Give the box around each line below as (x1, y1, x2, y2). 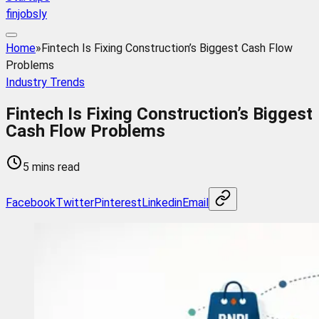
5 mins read (23, 159, 80, 174)
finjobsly (6, 7, 47, 21)
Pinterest (94, 195, 142, 209)
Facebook (6, 195, 56, 209)
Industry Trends (6, 75, 85, 90)
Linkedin (142, 195, 182, 209)
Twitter (56, 195, 94, 209)
